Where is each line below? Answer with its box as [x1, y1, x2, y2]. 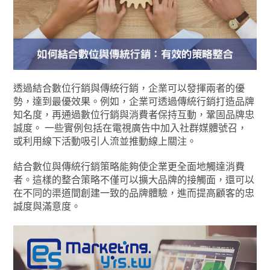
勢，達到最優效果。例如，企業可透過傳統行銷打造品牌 [13, 96, 255, 107]
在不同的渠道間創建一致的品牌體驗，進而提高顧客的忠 [13, 187, 255, 198]
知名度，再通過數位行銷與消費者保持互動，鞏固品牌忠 [13, 109, 255, 120]
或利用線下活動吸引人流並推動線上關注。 [13, 136, 197, 146]
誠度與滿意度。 [13, 201, 81, 212]
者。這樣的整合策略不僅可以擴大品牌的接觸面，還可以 [13, 174, 255, 185]
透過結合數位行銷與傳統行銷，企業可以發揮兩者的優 [13, 83, 245, 93]
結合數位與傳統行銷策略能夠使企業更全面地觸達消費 [13, 161, 245, 172]
